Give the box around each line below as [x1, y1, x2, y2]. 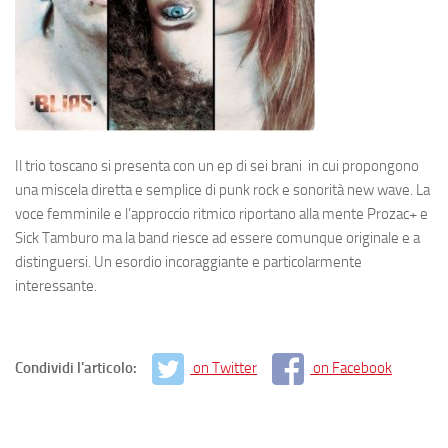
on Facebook [313, 358, 392, 377]
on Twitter [193, 358, 257, 377]
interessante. [15, 276, 97, 295]
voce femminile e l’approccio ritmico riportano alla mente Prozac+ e [15, 204, 428, 223]
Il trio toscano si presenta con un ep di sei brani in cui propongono [15, 156, 419, 175]
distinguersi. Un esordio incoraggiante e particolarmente [15, 252, 362, 271]
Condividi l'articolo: [15, 358, 140, 377]
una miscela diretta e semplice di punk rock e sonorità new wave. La [15, 180, 430, 199]
